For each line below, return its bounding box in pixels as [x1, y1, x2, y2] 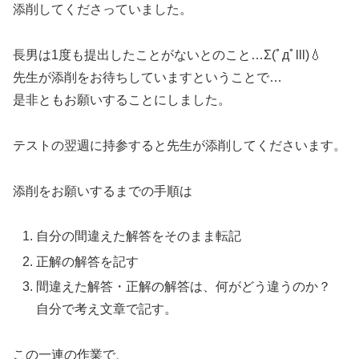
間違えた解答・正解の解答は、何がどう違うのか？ [36, 279, 332, 293]
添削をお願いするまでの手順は [13, 184, 192, 198]
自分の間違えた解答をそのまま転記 [36, 229, 242, 244]
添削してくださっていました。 [13, 2, 192, 17]
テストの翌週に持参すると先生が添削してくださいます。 [13, 138, 346, 152]
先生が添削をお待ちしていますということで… [13, 70, 282, 84]
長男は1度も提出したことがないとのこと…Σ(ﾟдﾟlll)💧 [13, 47, 322, 62]
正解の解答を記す [36, 254, 139, 268]
